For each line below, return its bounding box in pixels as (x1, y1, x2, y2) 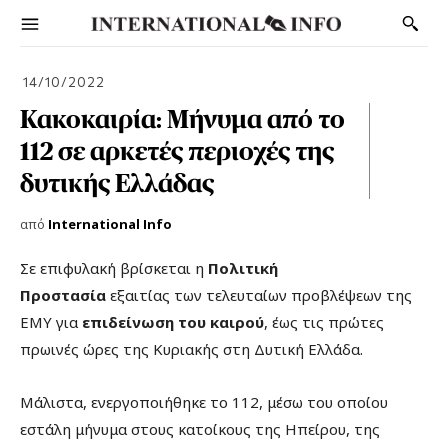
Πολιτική (208, 257, 278, 278)
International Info (48, 214, 172, 233)
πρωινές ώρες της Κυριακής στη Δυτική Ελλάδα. (20, 338, 363, 359)
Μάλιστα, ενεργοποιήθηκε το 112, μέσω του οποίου (20, 391, 388, 412)
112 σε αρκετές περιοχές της (20, 136, 334, 165)
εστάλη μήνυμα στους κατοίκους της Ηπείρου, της (20, 418, 380, 439)
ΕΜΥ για (20, 311, 82, 332)
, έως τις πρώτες (264, 311, 384, 332)
